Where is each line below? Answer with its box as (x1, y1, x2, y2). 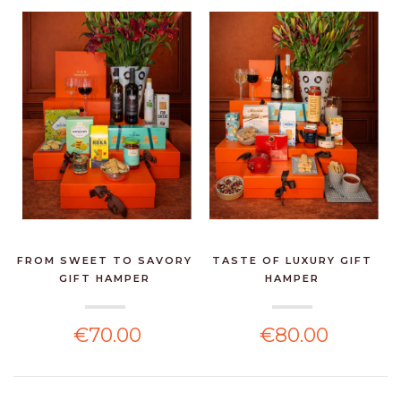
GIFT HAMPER (59, 272, 151, 286)
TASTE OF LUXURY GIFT (211, 254, 372, 268)
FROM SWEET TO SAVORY (17, 254, 193, 268)
